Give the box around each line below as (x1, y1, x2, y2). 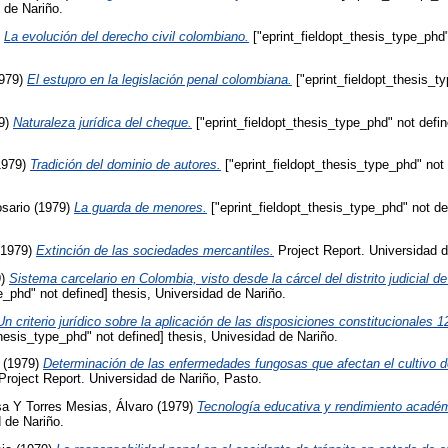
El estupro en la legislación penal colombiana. (27, 71, 292, 87)
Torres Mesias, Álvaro (26, 399, 153, 415)
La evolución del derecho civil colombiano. (4, 29, 249, 45)
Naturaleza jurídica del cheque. (13, 114, 192, 130)
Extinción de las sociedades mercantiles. (36, 243, 274, 258)
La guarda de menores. (74, 200, 207, 216)
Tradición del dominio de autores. (30, 157, 221, 173)
